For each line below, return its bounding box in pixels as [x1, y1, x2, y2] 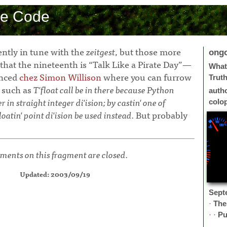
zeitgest [86, 44, 115, 59]
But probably [134, 107, 187, 122]
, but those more [115, 44, 181, 59]
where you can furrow [101, 69, 192, 84]
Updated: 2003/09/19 [19, 168, 90, 179]
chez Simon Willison [19, 69, 101, 84]
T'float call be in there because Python [33, 82, 174, 97]
